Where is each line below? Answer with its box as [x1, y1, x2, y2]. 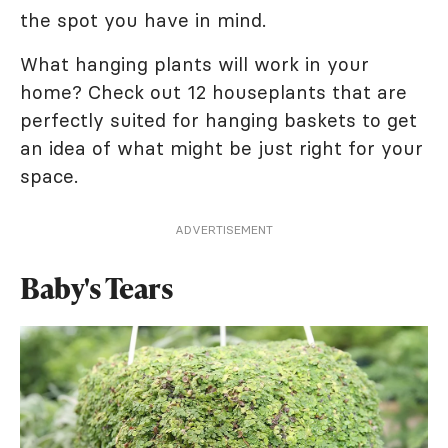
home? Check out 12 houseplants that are [20, 80, 407, 104]
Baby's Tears [20, 269, 173, 307]
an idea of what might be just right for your [20, 136, 423, 160]
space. [20, 164, 78, 188]
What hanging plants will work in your [20, 52, 369, 76]
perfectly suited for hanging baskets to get [20, 108, 417, 132]
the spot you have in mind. [20, 8, 266, 32]
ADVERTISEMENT [175, 222, 273, 237]
